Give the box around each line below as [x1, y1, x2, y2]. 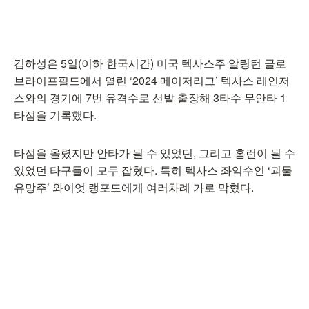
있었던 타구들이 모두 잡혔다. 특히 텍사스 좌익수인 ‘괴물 [14, 162, 292, 178]
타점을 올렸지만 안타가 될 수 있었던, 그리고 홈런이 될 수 [14, 145, 295, 161]
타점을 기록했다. [14, 107, 97, 123]
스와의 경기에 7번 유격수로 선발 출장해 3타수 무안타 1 [14, 90, 286, 106]
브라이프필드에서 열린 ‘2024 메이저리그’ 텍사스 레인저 [14, 72, 290, 88]
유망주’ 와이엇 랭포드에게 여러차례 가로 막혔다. [14, 179, 254, 195]
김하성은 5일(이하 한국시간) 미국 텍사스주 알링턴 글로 [14, 55, 286, 71]
